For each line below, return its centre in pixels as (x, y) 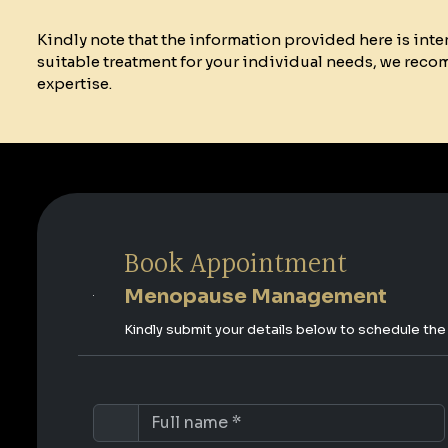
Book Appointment (235, 265)
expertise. (74, 84)
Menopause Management (255, 297)
